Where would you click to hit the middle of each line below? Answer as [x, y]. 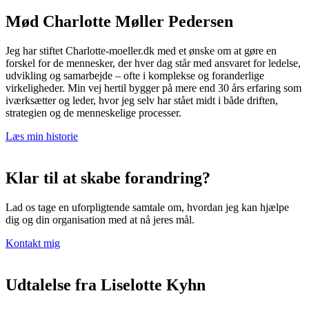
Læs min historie [42, 137]
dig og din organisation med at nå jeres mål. [100, 220]
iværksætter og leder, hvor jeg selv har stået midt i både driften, [142, 101]
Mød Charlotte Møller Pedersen [119, 22]
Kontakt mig [33, 243]
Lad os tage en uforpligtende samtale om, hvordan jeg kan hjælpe [147, 208]
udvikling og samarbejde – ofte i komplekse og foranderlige [135, 76]
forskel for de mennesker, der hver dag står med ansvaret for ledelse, [153, 63]
